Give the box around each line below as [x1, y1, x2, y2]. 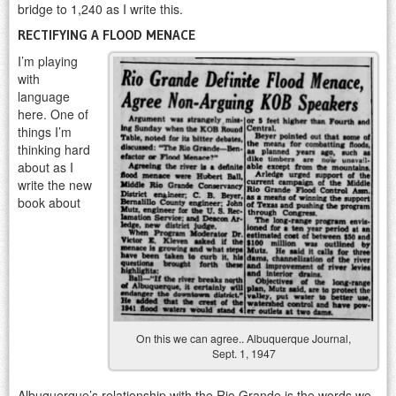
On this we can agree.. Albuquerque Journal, [136, 330, 351, 346]
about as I [18, 158, 73, 177]
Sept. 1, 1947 [211, 345, 276, 361]
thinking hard [18, 141, 90, 159]
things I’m [18, 123, 72, 141]
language [18, 88, 70, 106]
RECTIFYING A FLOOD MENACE [18, 27, 195, 44]
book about [18, 194, 80, 212]
